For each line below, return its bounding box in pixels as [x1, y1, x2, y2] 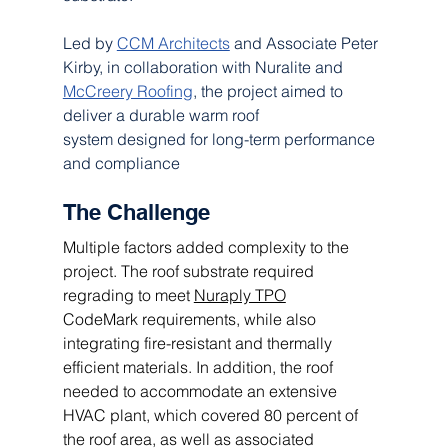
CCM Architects [116, 32, 230, 53]
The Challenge [62, 198, 216, 225]
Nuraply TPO [193, 284, 286, 305]
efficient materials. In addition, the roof [62, 356, 337, 377]
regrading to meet [62, 284, 194, 305]
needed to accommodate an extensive [62, 380, 341, 401]
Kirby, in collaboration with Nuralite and [62, 56, 347, 77]
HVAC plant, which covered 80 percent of [62, 404, 362, 425]
